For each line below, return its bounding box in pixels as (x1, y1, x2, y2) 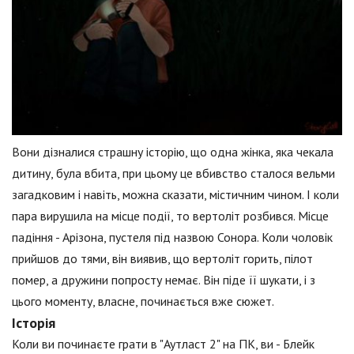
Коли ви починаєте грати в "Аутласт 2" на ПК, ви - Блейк (12, 336, 314, 352)
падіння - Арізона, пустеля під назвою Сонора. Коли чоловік (12, 229, 333, 245)
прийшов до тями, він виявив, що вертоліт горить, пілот (12, 250, 313, 266)
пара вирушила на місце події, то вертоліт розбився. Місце (12, 208, 329, 224)
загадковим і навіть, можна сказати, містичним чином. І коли (12, 186, 339, 202)
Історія (12, 314, 55, 332)
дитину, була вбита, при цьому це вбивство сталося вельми (12, 165, 335, 181)
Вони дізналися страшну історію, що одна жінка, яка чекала (12, 144, 333, 160)
